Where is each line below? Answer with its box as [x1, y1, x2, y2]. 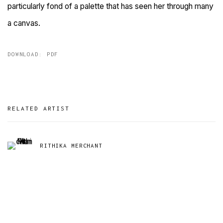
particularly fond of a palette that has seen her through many [7, 1, 214, 11]
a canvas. [7, 18, 40, 28]
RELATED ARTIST [7, 105, 70, 112]
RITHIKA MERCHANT [40, 142, 103, 149]
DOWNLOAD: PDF [7, 51, 59, 58]
